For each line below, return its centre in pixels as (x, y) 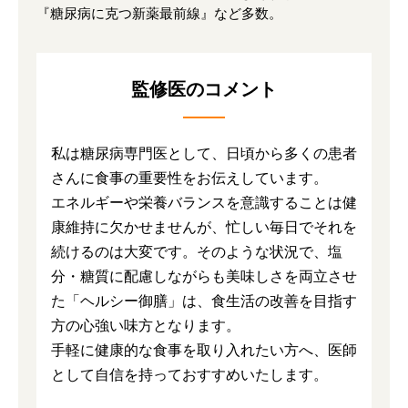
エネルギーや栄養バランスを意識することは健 (204, 203)
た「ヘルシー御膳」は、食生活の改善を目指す (204, 301)
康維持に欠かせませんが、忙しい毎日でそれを (204, 228)
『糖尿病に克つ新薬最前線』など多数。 (159, 14)
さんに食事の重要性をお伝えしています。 (189, 178)
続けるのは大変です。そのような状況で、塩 (197, 252)
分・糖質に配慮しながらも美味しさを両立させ (204, 277)
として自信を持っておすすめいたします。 (189, 375)
